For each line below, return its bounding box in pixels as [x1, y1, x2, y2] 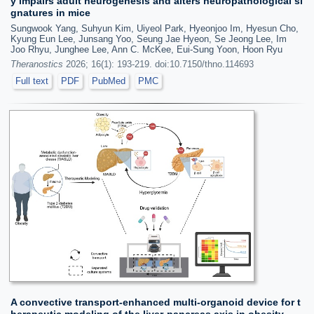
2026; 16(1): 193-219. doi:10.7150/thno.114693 [63, 58, 254, 69]
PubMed [92, 75, 125, 86]
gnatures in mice [11, 6, 90, 18]
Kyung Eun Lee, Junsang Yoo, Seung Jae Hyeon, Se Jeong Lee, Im [11, 33, 287, 44]
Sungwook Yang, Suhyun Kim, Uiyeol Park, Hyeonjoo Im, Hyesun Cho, [11, 22, 299, 34]
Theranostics [11, 58, 63, 69]
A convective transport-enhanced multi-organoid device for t [11, 296, 301, 308]
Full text [15, 75, 48, 86]
